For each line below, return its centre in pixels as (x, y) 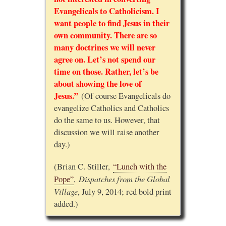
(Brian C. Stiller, (83, 167)
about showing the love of (98, 84)
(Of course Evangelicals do (124, 96)
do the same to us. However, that (107, 120)
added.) (66, 204)
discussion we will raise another (106, 132)
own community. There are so (105, 36)
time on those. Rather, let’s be (106, 72)
